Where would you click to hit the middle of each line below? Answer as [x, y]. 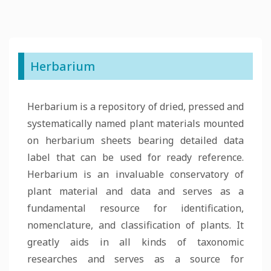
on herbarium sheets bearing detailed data [135, 140]
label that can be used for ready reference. [135, 157]
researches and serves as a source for [135, 259]
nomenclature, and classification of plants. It [135, 225]
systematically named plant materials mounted [135, 123]
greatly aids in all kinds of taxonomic [135, 242]
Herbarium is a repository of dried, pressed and [135, 106]
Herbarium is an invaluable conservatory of [135, 174]
